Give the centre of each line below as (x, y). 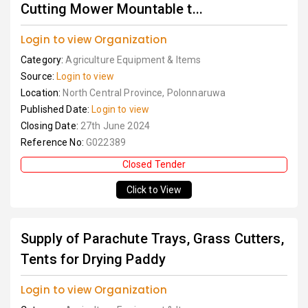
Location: (42, 93)
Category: (43, 60)
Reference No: (53, 142)
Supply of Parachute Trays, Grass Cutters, (152, 239)
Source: (39, 76)
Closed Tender (154, 164)
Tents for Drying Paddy (93, 259)
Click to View (154, 190)
